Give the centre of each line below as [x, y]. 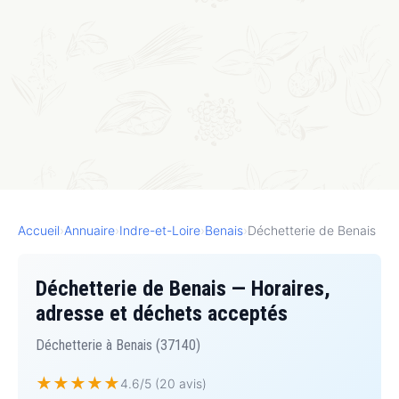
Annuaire [90, 231]
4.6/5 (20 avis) [163, 384]
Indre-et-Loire [160, 231]
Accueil [39, 231]
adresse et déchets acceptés [162, 314]
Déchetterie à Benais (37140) [118, 346]
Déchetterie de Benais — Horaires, [183, 289]
